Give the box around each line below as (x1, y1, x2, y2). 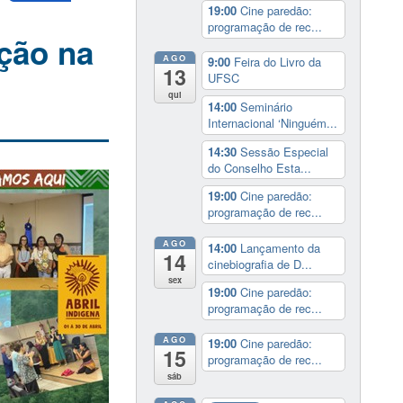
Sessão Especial (239, 142, 328, 160)
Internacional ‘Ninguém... (207, 114, 337, 132)
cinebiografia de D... (207, 255, 312, 273)
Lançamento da (239, 238, 320, 256)
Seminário (239, 98, 292, 116)
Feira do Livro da (233, 53, 321, 71)
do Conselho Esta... (207, 158, 311, 176)
